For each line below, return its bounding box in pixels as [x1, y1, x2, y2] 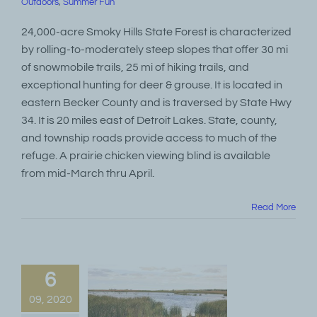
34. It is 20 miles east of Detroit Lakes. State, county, [21, 115, 277, 126]
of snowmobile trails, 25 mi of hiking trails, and [21, 62, 249, 73]
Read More [251, 202, 296, 212]
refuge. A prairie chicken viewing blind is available [21, 150, 270, 161]
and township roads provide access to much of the [21, 132, 277, 144]
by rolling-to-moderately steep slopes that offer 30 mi [21, 44, 288, 55]
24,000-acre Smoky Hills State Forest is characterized [21, 26, 292, 38]
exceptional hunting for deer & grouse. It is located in [21, 79, 282, 91]
